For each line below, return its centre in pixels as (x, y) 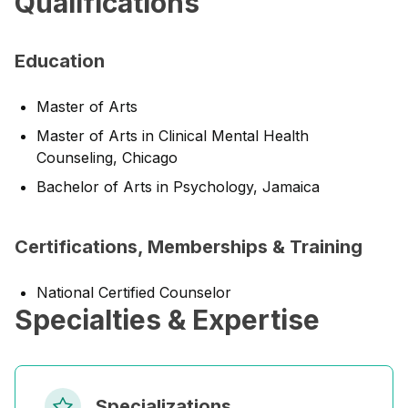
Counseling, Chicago (107, 158)
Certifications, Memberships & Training (189, 247)
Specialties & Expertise (167, 320)
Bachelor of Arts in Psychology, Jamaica (178, 187)
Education (60, 61)
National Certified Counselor (134, 292)
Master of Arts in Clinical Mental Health (173, 136)
